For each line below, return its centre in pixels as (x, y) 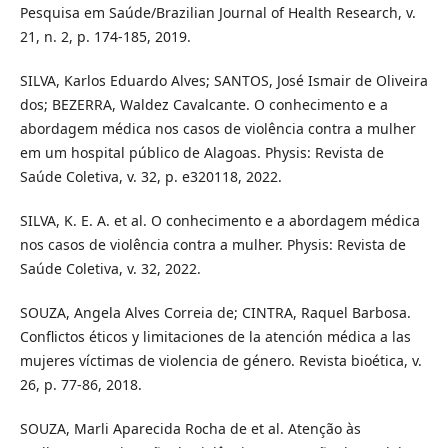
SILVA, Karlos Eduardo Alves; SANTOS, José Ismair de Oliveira (223, 81)
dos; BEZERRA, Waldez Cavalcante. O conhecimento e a (203, 105)
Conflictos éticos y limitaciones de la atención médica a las (215, 337)
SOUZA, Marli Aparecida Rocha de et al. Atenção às (190, 429)
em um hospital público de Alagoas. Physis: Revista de (201, 153)
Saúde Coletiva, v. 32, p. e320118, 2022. (150, 177)
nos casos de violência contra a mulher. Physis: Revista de (212, 245)
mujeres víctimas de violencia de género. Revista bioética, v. (220, 361)
